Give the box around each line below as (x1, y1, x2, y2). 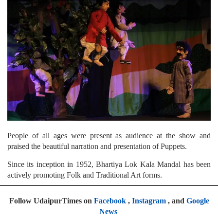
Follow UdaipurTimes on (9, 197, 94, 205)
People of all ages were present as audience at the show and (7, 131, 211, 140)
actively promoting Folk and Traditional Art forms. (7, 171, 162, 180)
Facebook (93, 197, 126, 205)
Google (186, 197, 209, 205)
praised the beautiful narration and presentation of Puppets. (7, 142, 187, 151)
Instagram (131, 197, 166, 205)
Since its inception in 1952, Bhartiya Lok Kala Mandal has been (7, 160, 211, 169)
